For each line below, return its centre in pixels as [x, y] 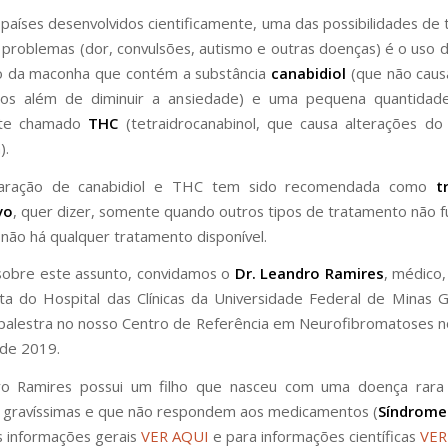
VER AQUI [175, 435]
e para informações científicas [314, 435]
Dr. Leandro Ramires [309, 273]
